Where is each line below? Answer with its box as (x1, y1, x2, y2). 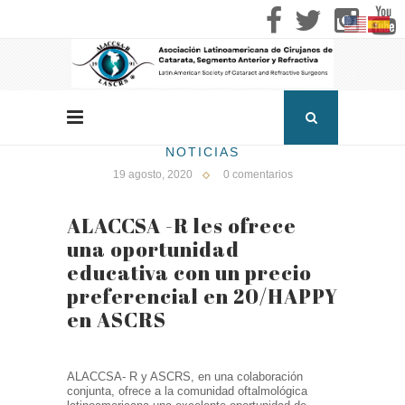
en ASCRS (67, 306, 166, 334)
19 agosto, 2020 (112, 168, 193, 182)
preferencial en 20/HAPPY (67, 283, 338, 310)
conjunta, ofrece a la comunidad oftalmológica (67, 384, 307, 399)
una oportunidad (67, 236, 240, 263)
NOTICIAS (165, 145, 240, 160)
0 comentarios (222, 168, 293, 182)
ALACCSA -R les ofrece (67, 212, 297, 240)
